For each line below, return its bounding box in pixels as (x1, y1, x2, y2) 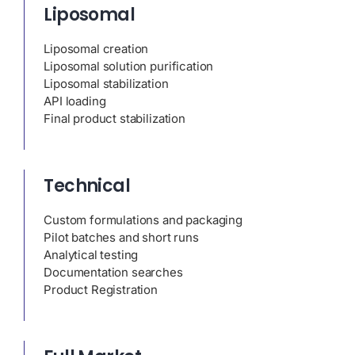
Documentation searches (44, 265, 183, 280)
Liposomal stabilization (44, 75, 169, 91)
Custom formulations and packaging (44, 212, 242, 227)
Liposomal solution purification (44, 58, 214, 74)
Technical (44, 174, 131, 198)
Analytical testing (44, 247, 139, 262)
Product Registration (44, 282, 158, 297)
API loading (44, 93, 106, 109)
